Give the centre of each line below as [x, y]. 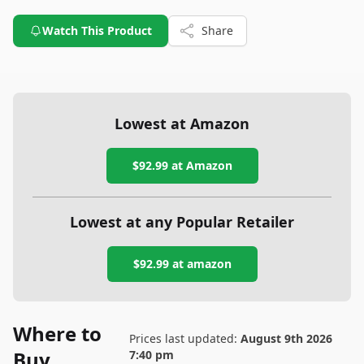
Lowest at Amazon [182, 123]
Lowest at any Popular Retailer [182, 222]
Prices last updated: [184, 338]
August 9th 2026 [286, 338]
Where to [57, 334]
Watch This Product [97, 30]
